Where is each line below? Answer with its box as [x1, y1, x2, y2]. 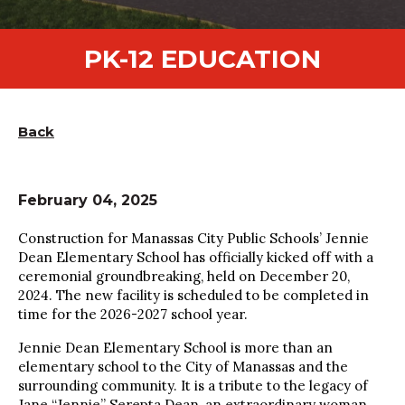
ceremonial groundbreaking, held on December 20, [18, 268, 350, 285]
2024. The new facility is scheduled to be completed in [18, 287, 369, 304]
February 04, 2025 [18, 192, 157, 209]
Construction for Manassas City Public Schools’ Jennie [18, 230, 369, 247]
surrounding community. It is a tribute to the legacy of [18, 377, 368, 394]
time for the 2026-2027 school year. [18, 306, 248, 323]
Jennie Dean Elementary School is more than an [18, 339, 333, 356]
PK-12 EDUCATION [84, 43, 321, 74]
